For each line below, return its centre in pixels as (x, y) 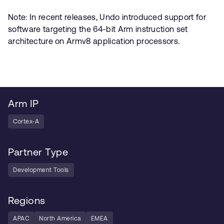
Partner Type (38, 152)
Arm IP (23, 103)
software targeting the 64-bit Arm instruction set (98, 29)
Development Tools (41, 170)
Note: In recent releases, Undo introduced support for (107, 17)
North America (60, 219)
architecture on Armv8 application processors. (94, 41)
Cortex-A (26, 122)
